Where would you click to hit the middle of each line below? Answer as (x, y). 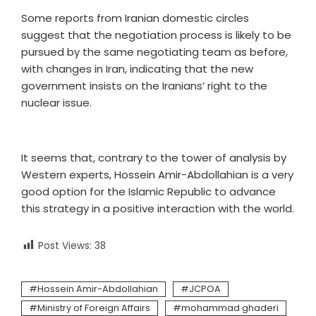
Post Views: (65, 246)
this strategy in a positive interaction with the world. (158, 208)
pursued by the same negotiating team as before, (154, 52)
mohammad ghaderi (230, 308)
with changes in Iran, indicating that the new (137, 69)
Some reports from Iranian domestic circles (135, 18)
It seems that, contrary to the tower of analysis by (154, 158)
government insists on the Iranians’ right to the (144, 86)
